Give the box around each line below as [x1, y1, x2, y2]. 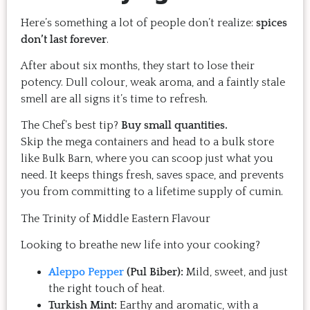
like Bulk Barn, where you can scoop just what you [21, 152, 273, 165]
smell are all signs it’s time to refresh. [21, 92, 208, 105]
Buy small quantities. [121, 119, 228, 132]
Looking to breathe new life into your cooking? [21, 239, 263, 252]
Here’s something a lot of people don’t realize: [21, 16, 256, 29]
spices [256, 16, 287, 29]
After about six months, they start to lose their [21, 59, 255, 72]
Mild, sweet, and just [183, 265, 288, 278]
